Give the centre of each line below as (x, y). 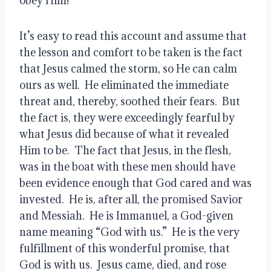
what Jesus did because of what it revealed (124, 134)
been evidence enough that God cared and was (135, 183)
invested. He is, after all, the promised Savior (131, 199)
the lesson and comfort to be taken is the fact (131, 52)
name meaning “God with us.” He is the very (129, 232)
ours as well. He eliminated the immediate (124, 85)
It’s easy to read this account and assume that (133, 36)
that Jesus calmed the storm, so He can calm (128, 68)
